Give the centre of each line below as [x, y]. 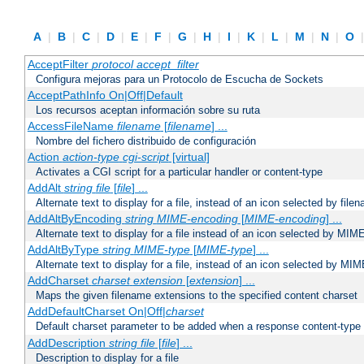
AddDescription [68, 343]
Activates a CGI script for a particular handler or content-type [179, 172]
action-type [91, 157]
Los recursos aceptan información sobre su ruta [148, 110]
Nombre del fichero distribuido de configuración [146, 141]
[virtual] [189, 157]
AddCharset [59, 281]
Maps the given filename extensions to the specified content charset [197, 296]
